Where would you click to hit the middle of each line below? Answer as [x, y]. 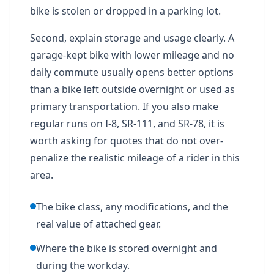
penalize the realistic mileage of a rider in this [135, 157]
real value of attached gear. [98, 224]
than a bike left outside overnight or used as [132, 89]
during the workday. [83, 265]
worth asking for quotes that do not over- [127, 140]
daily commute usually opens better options [132, 72]
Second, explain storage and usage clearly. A [132, 38]
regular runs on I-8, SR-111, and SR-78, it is [127, 123]
